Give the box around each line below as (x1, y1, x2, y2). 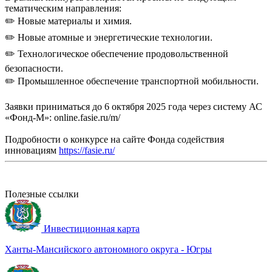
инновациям (5, 144, 59, 155)
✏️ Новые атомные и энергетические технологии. (5, 32, 212, 42)
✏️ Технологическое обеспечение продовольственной (5, 48, 228, 59)
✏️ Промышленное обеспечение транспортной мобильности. (5, 75, 259, 86)
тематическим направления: (5, 2, 121, 13)
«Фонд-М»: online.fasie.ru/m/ (5, 112, 120, 123)
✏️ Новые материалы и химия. (5, 15, 132, 26)
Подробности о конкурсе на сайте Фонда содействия (5, 134, 224, 144)
